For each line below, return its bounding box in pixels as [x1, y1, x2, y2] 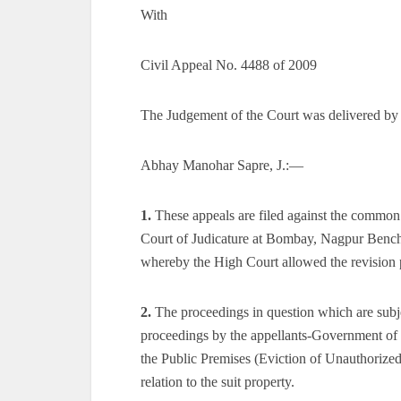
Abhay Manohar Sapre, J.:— [141, 158, 303, 173]
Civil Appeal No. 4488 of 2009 [141, 57, 317, 73]
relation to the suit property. [141, 374, 294, 389]
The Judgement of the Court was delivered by [141, 107, 398, 123]
